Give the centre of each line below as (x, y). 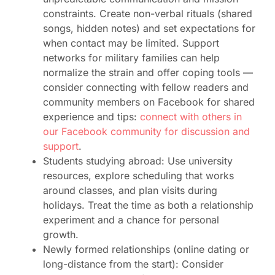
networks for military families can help (131, 58)
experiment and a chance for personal (131, 220)
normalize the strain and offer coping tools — (148, 73)
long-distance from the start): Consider (133, 264)
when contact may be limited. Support (131, 43)
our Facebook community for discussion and (146, 132)
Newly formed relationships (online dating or (146, 250)
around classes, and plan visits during (130, 191)
